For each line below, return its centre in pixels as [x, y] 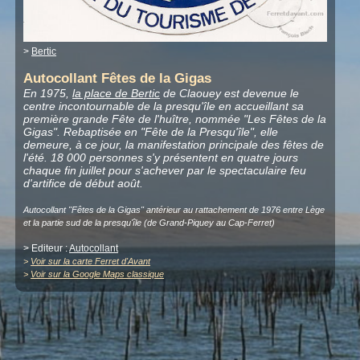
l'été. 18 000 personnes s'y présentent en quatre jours [161, 157]
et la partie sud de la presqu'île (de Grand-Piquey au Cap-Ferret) [149, 222]
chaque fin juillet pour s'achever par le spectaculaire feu [165, 170]
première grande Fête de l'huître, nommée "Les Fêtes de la [175, 119]
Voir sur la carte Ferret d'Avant [91, 261]
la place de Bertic [117, 93]
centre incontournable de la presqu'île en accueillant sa [164, 106]
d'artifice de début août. [84, 183]
